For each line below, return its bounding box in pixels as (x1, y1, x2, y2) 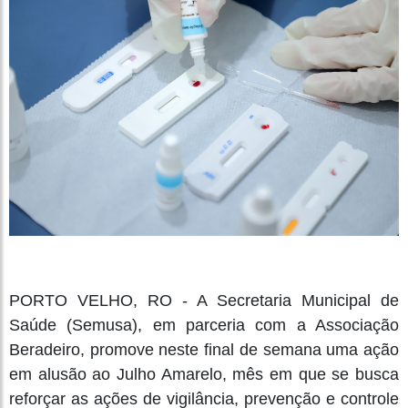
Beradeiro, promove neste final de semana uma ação (9, 340, 399, 359)
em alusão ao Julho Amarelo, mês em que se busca (9, 364, 399, 383)
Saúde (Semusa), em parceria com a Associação (9, 315, 399, 334)
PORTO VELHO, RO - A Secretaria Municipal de (9, 291, 399, 310)
